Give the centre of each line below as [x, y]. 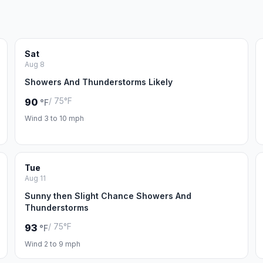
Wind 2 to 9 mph [53, 244]
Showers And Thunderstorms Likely [99, 82]
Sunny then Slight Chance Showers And [108, 196]
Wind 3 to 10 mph [55, 118]
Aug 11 [36, 178]
